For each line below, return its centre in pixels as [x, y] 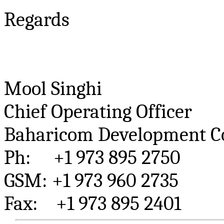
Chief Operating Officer [98, 111]
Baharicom [49, 134]
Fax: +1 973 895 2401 [92, 203]
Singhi [76, 88]
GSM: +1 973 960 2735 [91, 180]
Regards [37, 19]
